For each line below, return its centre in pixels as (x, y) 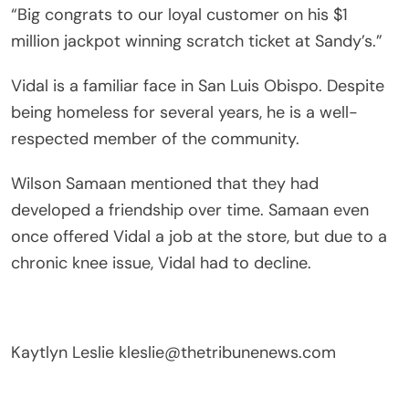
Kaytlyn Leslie (65, 352)
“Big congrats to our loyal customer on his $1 (179, 14)
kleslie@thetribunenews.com (227, 352)
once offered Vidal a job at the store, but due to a (199, 236)
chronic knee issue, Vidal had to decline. (161, 262)
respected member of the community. (155, 138)
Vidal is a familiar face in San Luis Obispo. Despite (198, 85)
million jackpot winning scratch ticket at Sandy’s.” (197, 41)
